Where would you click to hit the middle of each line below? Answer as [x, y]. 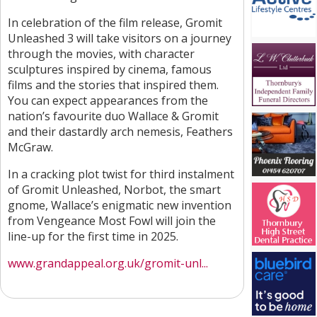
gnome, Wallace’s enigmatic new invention [120, 205]
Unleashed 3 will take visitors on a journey [120, 38]
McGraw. [30, 147]
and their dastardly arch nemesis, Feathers [120, 132]
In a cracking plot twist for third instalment [121, 174]
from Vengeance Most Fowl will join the [112, 221]
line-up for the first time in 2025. [93, 236]
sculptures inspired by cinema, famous [110, 69]
